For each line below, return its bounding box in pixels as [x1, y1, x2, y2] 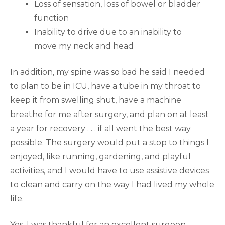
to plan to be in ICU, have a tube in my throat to [10, 81, 201, 91]
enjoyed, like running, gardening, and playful [10, 152, 191, 161]
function [34, 13, 69, 23]
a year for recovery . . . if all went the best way [10, 124, 191, 133]
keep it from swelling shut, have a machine [10, 95, 181, 105]
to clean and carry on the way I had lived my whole [10, 180, 214, 189]
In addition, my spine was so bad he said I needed [10, 67, 205, 77]
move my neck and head [34, 41, 134, 51]
